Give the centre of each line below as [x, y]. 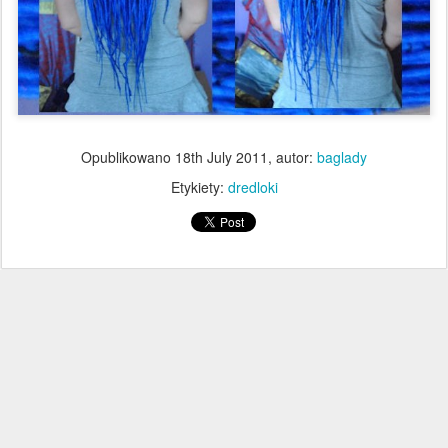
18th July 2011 [221, 157]
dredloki [252, 187]
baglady [342, 157]
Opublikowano [128, 157]
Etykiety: [199, 187]
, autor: [292, 157]
